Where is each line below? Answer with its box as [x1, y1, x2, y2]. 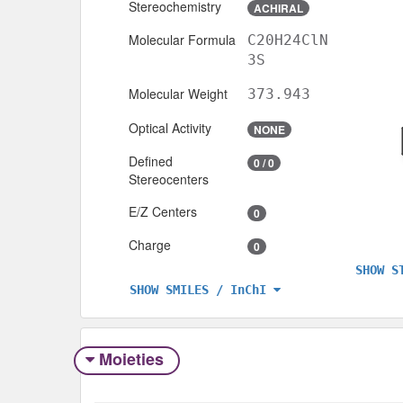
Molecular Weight [129, 84, 228, 103]
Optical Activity [129, 118, 211, 137]
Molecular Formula [129, 30, 236, 49]
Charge [129, 235, 171, 254]
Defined [129, 151, 173, 170]
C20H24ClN [247, 31, 328, 49]
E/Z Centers [129, 201, 197, 220]
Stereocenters [129, 169, 209, 188]
